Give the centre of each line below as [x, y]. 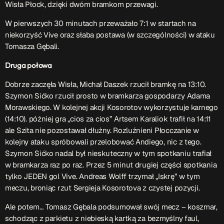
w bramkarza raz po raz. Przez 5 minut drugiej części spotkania [111, 164]
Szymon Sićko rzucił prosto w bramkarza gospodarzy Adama [108, 95]
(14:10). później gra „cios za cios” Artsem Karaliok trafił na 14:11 [108, 118]
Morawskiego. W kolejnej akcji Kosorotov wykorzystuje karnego [111, 107]
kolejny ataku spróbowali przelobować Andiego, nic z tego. [103, 141]
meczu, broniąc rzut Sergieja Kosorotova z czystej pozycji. [102, 187]
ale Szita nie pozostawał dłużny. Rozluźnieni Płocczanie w [102, 130]
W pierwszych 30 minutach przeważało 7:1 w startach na [100, 23]
